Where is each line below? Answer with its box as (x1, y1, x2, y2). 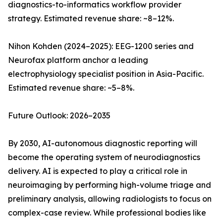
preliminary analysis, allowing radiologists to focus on (8, 194, 212, 204)
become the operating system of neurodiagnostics (8, 152, 200, 163)
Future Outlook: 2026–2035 (8, 111, 111, 121)
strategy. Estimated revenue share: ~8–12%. (8, 13, 174, 24)
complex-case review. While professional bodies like (8, 208, 206, 218)
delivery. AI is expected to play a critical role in (8, 166, 187, 176)
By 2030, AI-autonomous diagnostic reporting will (8, 138, 197, 149)
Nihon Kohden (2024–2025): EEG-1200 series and (8, 41, 194, 52)
